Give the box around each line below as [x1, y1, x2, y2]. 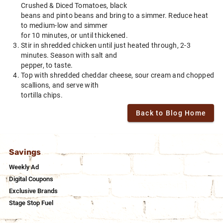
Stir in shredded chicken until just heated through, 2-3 [21, 41, 191, 49]
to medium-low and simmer [21, 21, 108, 29]
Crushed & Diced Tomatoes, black [21, 1, 127, 9]
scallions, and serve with [21, 81, 99, 89]
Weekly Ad [9, 163, 39, 171]
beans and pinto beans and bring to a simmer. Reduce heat [21, 11, 208, 19]
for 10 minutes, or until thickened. [21, 31, 128, 39]
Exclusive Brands [9, 187, 58, 195]
